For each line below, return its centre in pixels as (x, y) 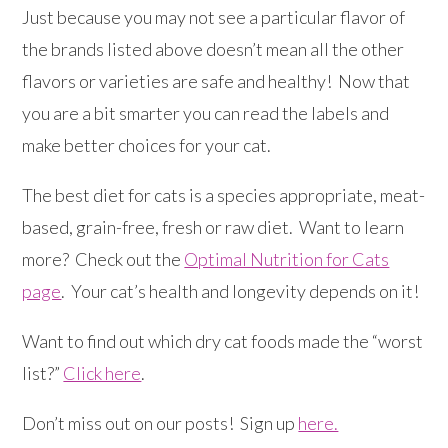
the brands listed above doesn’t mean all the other (213, 49)
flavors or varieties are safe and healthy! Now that (216, 81)
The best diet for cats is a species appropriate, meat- (224, 195)
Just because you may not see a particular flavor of (214, 17)
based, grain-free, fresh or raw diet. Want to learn (213, 227)
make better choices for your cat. (150, 145)
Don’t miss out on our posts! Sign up (160, 423)
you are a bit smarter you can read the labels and (206, 113)
